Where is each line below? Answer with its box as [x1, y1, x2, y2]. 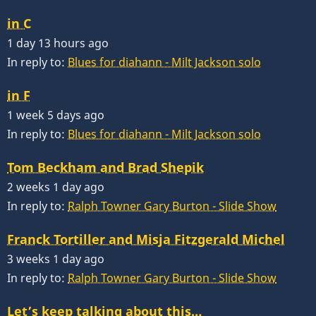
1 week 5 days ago [7, 107, 104, 123]
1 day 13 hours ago [7, 35, 109, 51]
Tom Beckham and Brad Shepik [7, 158, 204, 176]
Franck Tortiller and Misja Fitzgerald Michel [7, 231, 285, 248]
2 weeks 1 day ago [7, 178, 104, 195]
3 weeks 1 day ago [7, 251, 104, 267]
